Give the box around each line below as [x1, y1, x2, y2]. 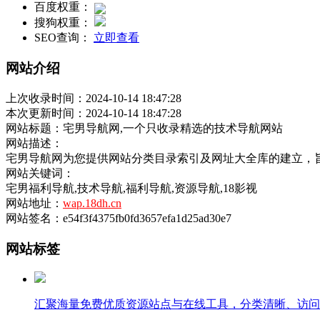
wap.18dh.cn [63, 196, 121, 209]
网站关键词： [6, 166, 74, 179]
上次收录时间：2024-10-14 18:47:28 [6, 91, 181, 104]
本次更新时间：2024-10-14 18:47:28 [6, 106, 181, 119]
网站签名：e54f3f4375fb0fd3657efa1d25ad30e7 [6, 211, 231, 224]
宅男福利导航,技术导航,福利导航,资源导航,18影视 [6, 181, 257, 194]
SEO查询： [34, 31, 91, 44]
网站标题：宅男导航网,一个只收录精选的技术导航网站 [6, 121, 283, 134]
